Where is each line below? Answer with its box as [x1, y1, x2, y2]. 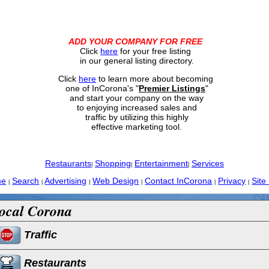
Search [12, 176, 40, 186]
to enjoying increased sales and [74, 103, 197, 112]
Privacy [218, 176, 246, 186]
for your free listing [118, 46, 192, 56]
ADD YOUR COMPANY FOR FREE [68, 37, 203, 46]
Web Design [92, 176, 139, 186]
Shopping [94, 159, 131, 168]
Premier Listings [138, 83, 205, 93]
